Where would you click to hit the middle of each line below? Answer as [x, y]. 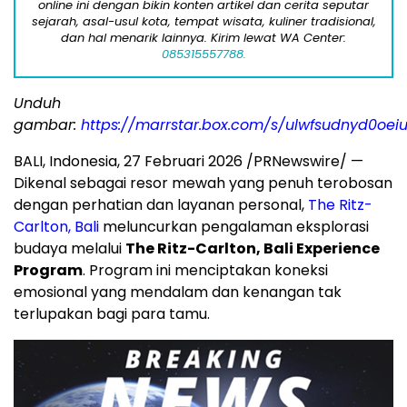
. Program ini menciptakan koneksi [205, 271]
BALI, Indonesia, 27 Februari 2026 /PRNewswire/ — [189, 162]
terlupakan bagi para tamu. [112, 314]
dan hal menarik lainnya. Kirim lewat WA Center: [203, 38]
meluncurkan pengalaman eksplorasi [234, 227]
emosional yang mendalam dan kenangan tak [178, 293]
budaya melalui [69, 249]
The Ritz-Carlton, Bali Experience [253, 249]
